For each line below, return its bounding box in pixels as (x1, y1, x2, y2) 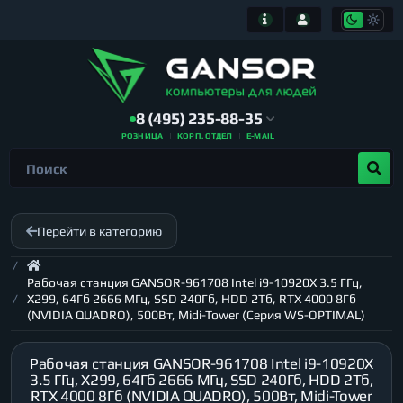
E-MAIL (246, 131, 275, 140)
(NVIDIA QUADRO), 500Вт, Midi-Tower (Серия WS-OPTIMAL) (27, 308, 365, 322)
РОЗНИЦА (121, 131, 164, 140)
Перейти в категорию (37, 224, 162, 238)
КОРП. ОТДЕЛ (177, 131, 233, 140)
